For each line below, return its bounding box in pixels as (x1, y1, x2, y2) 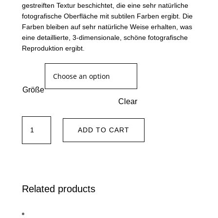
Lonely (21, 118, 45, 127)
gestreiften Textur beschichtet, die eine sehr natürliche (21, 1, 188, 9)
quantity (21, 145, 49, 153)
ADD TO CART (77, 126, 129, 134)
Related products (21, 183, 95, 194)
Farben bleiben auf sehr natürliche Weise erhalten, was (21, 23, 192, 31)
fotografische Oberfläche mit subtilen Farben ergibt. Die (21, 12, 193, 20)
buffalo (21, 131, 45, 140)
